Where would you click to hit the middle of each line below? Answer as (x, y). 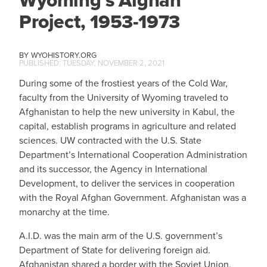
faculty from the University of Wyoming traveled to (124, 97)
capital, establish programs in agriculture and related (128, 126)
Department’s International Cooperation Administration (133, 155)
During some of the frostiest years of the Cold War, (123, 83)
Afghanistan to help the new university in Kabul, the (127, 112)
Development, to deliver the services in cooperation (127, 183)
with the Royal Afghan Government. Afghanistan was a (133, 198)
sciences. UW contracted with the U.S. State (110, 140)
